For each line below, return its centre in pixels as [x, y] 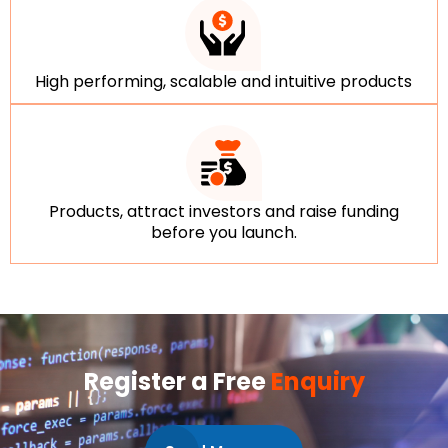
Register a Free [177, 381]
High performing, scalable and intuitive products [223, 81]
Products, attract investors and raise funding [224, 211]
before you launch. [224, 232]
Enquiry [317, 381]
